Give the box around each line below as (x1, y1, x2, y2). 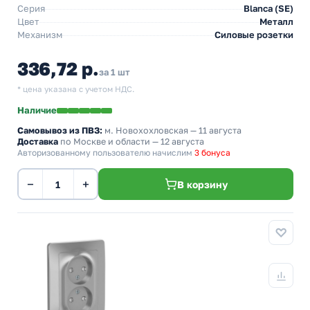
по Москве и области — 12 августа (58, 136, 204, 147)
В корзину (176, 178, 228, 190)
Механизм (17, 29, 62, 40)
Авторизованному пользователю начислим (17, 147, 194, 158)
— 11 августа (188, 125, 241, 136)
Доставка (17, 136, 58, 147)
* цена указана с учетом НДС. (17, 84, 134, 94)
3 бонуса (194, 147, 230, 158)
